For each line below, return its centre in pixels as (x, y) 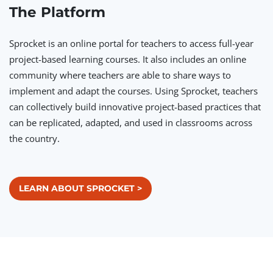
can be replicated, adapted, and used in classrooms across (131, 122)
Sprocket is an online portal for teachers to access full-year (131, 43)
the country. (34, 138)
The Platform (57, 12)
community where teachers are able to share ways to (120, 75)
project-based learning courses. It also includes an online (128, 59)
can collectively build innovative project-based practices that (135, 107)
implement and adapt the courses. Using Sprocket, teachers (133, 91)
